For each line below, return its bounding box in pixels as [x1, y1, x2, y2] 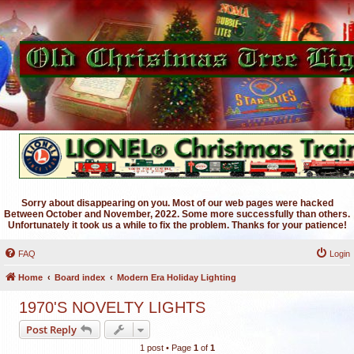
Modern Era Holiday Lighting [117, 273, 236, 282]
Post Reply [26, 322, 77, 337]
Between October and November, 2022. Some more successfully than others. [4, 209, 350, 220]
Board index [55, 273, 105, 282]
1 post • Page [139, 343, 194, 352]
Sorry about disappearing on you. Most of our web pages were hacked [21, 198, 333, 209]
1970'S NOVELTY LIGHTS [19, 299, 205, 316]
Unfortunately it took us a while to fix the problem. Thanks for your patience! [7, 220, 347, 231]
